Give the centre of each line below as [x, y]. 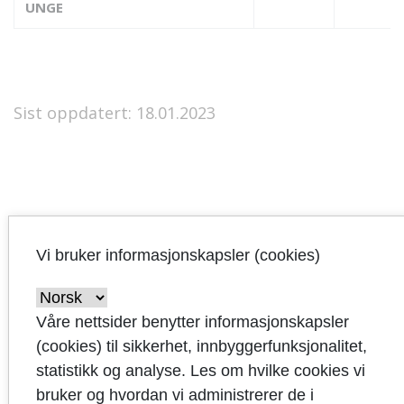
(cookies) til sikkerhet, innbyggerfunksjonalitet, [201, 346]
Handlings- [94, 279]
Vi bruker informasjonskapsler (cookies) [178, 255]
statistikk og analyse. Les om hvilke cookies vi [200, 370]
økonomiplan [104, 335]
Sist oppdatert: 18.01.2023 [115, 113]
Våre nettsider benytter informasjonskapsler [192, 321]
